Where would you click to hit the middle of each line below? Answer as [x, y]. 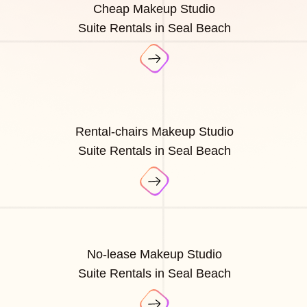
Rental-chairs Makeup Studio [154, 132]
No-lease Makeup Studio [154, 255]
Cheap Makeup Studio [155, 9]
